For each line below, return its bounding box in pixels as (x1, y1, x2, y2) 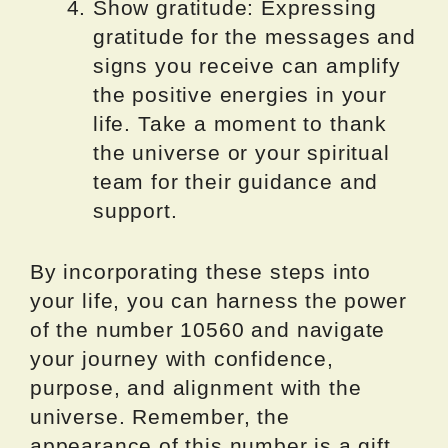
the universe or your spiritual (93, 141, 390, 165)
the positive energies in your (93, 83, 387, 107)
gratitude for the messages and (93, 25, 416, 49)
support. (93, 199, 178, 223)
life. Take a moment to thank (93, 112, 387, 136)
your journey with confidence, (30, 346, 334, 370)
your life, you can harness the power (30, 288, 407, 312)
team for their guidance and (93, 170, 379, 194)
